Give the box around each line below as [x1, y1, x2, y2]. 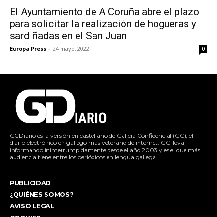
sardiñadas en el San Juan [10, 30, 127, 42]
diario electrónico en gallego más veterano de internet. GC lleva [10, 139, 184, 146]
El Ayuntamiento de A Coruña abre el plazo [10, 6, 199, 17]
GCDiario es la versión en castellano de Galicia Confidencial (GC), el [10, 132, 193, 139]
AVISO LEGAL [10, 202, 54, 210]
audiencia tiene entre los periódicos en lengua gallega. [10, 154, 157, 161]
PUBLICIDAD [10, 179, 51, 186]
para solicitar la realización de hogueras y [10, 18, 196, 30]
